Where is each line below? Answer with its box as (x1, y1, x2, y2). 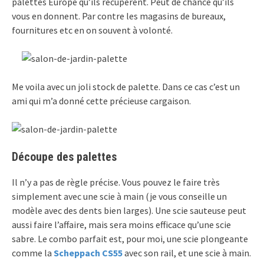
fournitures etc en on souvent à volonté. (12, 24, 173, 37)
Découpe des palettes (12, 150, 117, 164)
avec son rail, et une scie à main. (123, 247, 251, 259)
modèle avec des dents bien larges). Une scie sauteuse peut (12, 204, 246, 217)
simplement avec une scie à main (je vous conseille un (12, 190, 227, 203)
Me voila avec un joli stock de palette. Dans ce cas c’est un (12, 81, 240, 93)
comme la (12, 247, 54, 259)
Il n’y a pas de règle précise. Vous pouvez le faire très (12, 176, 220, 189)
